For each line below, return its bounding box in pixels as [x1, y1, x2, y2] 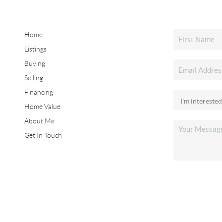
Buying [24, 59, 45, 68]
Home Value [24, 103, 60, 111]
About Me [24, 117, 55, 125]
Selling [24, 74, 43, 82]
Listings [24, 45, 47, 54]
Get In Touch [24, 131, 62, 140]
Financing [24, 88, 53, 97]
